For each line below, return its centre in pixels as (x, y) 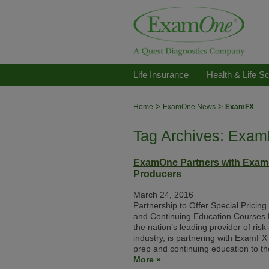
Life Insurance (161, 75)
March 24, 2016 (163, 195)
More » (147, 260)
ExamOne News (189, 107)
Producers (157, 174)
